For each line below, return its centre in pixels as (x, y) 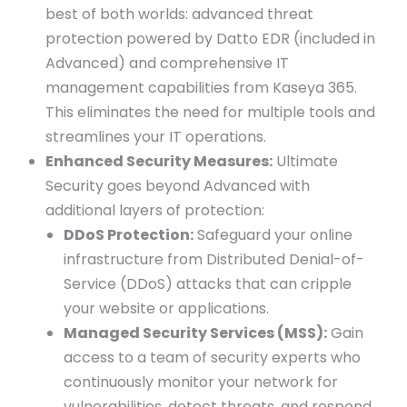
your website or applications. (166, 308)
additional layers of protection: (155, 210)
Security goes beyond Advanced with (178, 186)
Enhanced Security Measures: (159, 161)
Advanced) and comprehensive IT (167, 63)
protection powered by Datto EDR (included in (210, 39)
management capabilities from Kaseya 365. (201, 88)
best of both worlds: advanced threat (179, 14)
